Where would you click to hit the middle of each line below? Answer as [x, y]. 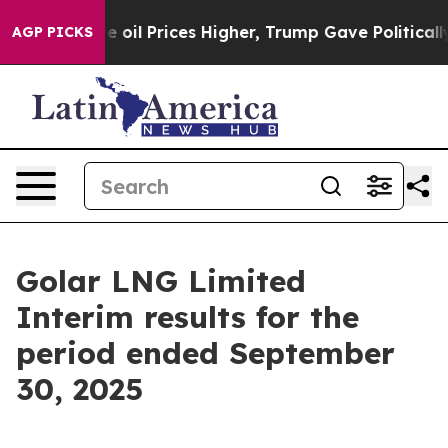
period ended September [205, 353]
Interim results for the [187, 317]
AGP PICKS [52, 32]
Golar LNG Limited [161, 281]
